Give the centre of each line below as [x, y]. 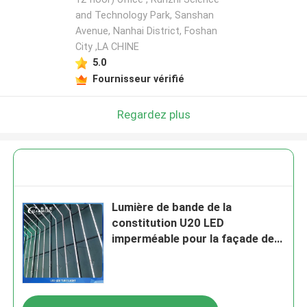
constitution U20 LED [168, 223]
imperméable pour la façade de [193, 239]
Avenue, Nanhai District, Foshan [146, 31]
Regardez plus [153, 114]
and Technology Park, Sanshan [144, 15]
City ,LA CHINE [107, 47]
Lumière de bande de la [172, 207]
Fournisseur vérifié [138, 78]
